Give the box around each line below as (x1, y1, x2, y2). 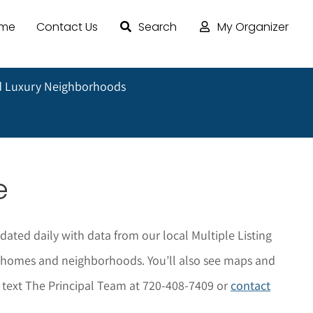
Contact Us (36, 19, 98, 36)
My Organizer (217, 19, 289, 36)
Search (138, 19, 177, 36)
